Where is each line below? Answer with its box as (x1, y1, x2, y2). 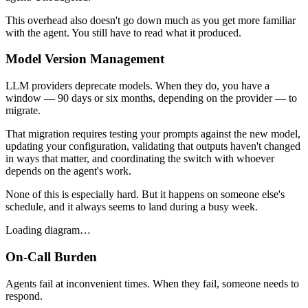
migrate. (5, 104, 41, 117)
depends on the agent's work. (5, 165, 131, 177)
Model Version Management (5, 52, 164, 67)
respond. (5, 289, 43, 302)
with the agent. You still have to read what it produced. (5, 26, 241, 38)
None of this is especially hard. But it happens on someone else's (5, 188, 285, 201)
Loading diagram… (5, 224, 91, 236)
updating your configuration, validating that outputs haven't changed (5, 140, 300, 153)
